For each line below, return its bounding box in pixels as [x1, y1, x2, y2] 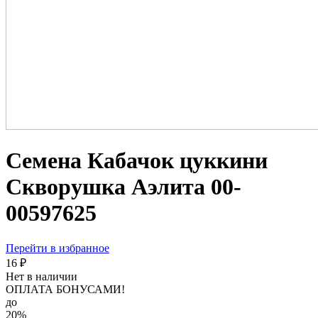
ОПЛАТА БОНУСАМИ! [6, 283, 125, 295]
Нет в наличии [6, 270, 77, 283]
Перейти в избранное [6, 241, 109, 254]
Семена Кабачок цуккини [6, 148, 268, 174]
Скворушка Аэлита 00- [6, 174, 241, 200]
